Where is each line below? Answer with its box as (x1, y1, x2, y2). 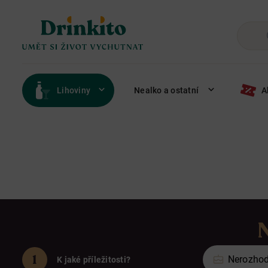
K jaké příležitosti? (57, 254, 130, 264)
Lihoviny (57, 86, 90, 95)
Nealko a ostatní (134, 86, 199, 95)
